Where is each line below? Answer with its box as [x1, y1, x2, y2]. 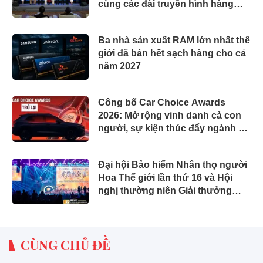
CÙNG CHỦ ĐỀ [21, 236, 110, 254]
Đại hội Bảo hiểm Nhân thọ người [98, 160, 247, 170]
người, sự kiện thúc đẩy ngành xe [98, 123, 249, 134]
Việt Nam [98, 136, 138, 147]
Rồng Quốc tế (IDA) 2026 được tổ [98, 198, 246, 209]
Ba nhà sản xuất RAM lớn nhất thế [98, 35, 250, 46]
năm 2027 [98, 61, 141, 72]
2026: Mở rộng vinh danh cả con [98, 110, 241, 121]
